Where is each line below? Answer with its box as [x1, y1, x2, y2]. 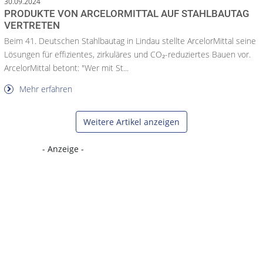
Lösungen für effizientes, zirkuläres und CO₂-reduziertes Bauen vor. [4, 49, 251, 60]
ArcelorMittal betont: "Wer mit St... [4, 62, 129, 74]
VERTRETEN [4, 19, 60, 32]
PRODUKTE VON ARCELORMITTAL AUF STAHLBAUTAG [4, 8, 249, 20]
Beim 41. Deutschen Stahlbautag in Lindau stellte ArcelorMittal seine [4, 35, 256, 47]
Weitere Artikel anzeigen [83, 116, 180, 128]
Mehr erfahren [17, 83, 72, 95]
